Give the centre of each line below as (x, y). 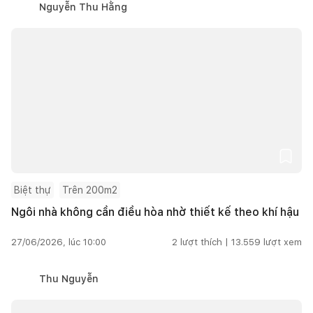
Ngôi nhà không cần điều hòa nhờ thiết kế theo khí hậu (155, 212)
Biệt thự (32, 190)
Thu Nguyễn (69, 278)
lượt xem (283, 242)
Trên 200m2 (90, 190)
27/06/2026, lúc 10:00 (59, 242)
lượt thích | (204, 242)
